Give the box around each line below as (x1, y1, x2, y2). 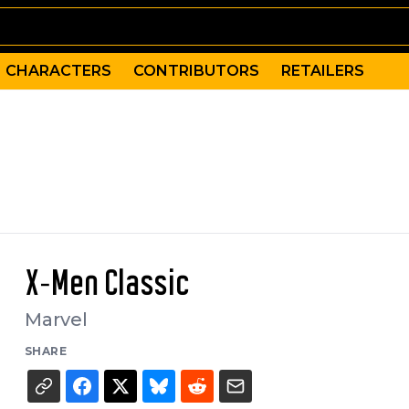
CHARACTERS (5, 62, 111, 79)
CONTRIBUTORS (133, 62, 259, 79)
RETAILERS (281, 62, 364, 79)
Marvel (24, 309, 88, 330)
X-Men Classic (24, 267, 190, 302)
